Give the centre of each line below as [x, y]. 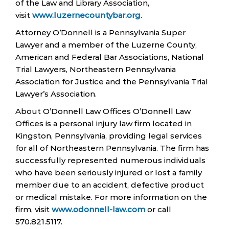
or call [158, 209]
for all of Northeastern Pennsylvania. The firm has [112, 148]
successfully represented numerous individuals [110, 160]
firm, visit [33, 209]
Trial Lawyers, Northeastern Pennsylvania [96, 69]
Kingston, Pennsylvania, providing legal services [109, 136]
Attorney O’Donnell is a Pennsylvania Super [100, 32]
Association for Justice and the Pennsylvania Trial [112, 82]
